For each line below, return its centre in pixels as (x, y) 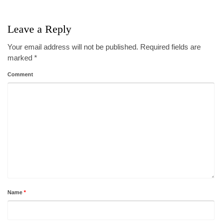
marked (21, 58)
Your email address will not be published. (73, 47)
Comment (20, 74)
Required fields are (169, 47)
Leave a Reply (39, 29)
